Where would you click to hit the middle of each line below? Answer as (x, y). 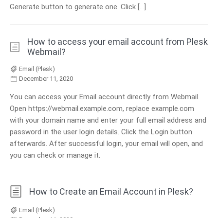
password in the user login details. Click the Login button (101, 132)
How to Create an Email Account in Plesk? (111, 192)
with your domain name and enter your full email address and (108, 120)
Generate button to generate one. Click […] (78, 7)
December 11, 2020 (46, 79)
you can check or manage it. (55, 155)
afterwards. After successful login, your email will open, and (106, 144)
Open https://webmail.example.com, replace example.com (102, 109)
